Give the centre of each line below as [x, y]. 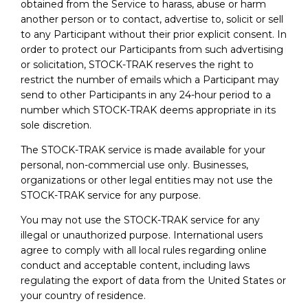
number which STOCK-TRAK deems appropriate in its [148, 110]
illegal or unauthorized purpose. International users [142, 235]
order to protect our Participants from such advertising [152, 49]
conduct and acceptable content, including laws [135, 265]
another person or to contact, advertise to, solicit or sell [152, 19]
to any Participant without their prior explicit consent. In [154, 34]
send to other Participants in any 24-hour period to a [146, 95]
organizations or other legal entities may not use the [147, 180]
